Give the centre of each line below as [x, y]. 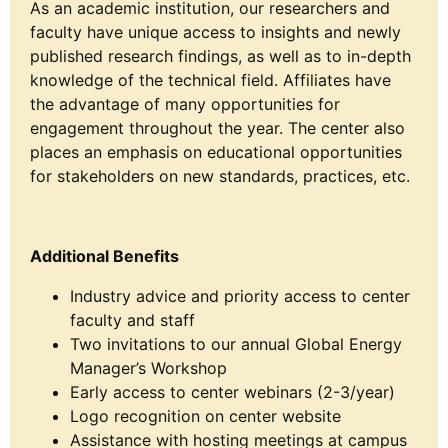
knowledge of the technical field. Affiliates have [210, 79]
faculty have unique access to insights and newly [215, 31]
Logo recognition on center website [205, 415]
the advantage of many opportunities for [185, 103]
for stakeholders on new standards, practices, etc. [220, 175]
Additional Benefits [104, 255]
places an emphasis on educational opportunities [216, 151]
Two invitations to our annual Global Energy [236, 343]
